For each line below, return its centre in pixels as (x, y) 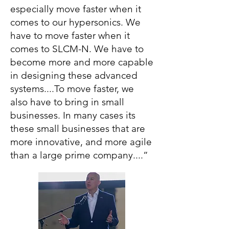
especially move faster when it (76, 9)
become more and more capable (82, 62)
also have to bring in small (67, 102)
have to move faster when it (70, 36)
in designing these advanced (74, 75)
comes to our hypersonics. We (75, 22)
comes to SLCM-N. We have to (77, 49)
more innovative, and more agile (81, 142)
